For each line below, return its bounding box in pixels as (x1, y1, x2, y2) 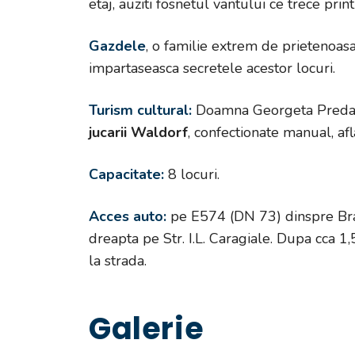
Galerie (89, 307, 204, 349)
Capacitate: (89, 164, 164, 184)
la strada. (89, 250, 147, 270)
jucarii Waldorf (89, 122, 188, 142)
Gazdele (89, 36, 146, 55)
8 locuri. (164, 164, 219, 184)
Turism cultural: (89, 100, 192, 120)
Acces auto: (89, 206, 166, 226)
